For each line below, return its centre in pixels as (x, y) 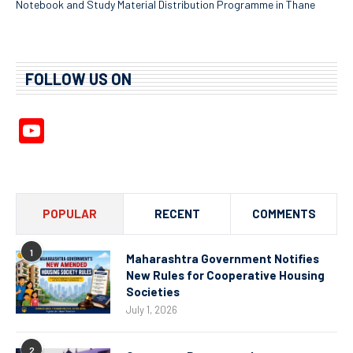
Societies (153, 292)
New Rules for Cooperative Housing (225, 275)
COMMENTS (284, 214)
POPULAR (70, 214)
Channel (89, 156)
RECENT (177, 214)
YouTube (91, 131)
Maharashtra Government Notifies (223, 259)
